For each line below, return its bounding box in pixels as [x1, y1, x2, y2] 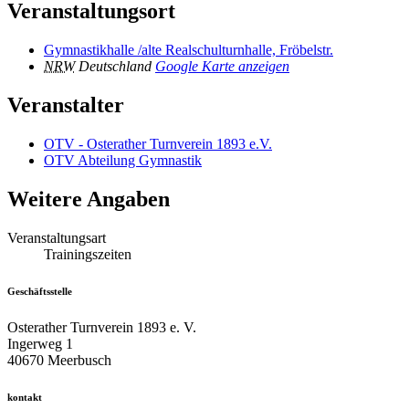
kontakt [7, 391, 42, 403]
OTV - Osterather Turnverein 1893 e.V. [44, 136, 272, 152]
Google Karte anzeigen [155, 58, 289, 75]
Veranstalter [7, 93, 124, 118]
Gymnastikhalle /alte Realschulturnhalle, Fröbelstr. [44, 42, 333, 58]
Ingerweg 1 [7, 335, 73, 351]
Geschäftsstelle [7, 285, 72, 297]
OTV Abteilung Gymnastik [44, 152, 202, 169]
